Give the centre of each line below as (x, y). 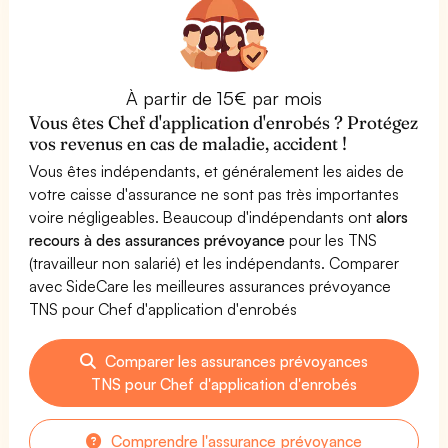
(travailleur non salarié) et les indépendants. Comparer (214, 262)
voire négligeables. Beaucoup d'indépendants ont (203, 216)
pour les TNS (331, 239)
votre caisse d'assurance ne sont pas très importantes (214, 193)
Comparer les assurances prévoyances (234, 360)
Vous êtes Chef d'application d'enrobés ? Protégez (224, 122)
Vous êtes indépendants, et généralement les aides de (217, 170)
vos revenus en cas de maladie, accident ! (188, 143)
